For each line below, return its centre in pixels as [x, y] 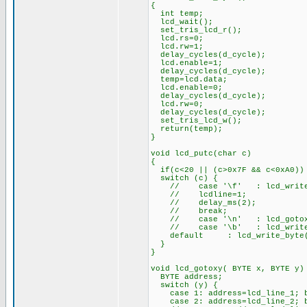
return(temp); [187, 129]
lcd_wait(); [182, 22]
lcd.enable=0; [187, 88]
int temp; [177, 14]
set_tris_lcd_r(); [196, 30]
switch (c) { [184, 178]
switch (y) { [184, 285]
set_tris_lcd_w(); [196, 121]
